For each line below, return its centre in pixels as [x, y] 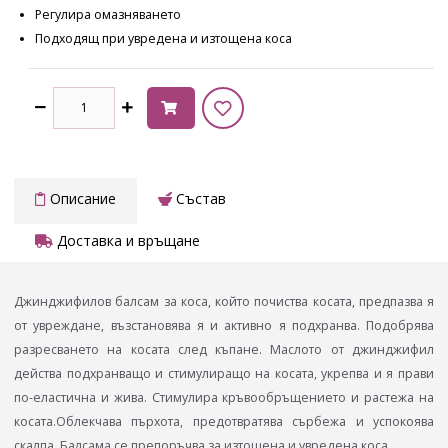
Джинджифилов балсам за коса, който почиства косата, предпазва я [224, 301]
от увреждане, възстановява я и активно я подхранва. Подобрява [224, 325]
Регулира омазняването [108, 15]
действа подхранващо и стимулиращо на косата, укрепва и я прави [224, 373]
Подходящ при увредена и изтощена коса [163, 39]
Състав [199, 199]
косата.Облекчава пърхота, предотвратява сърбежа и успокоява [224, 421]
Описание [81, 199]
